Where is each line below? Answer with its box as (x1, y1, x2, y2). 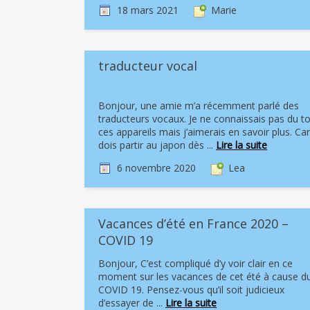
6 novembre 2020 (117, 161, 196, 174)
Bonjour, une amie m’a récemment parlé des (98, 99, 299, 112)
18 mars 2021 (117, 3, 179, 17)
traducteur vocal (98, 57, 197, 74)
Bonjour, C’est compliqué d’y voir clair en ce (98, 257, 293, 270)
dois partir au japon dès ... (98, 138, 216, 152)
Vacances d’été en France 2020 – (98, 215, 289, 232)
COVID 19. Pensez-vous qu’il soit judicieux (98, 283, 284, 296)
